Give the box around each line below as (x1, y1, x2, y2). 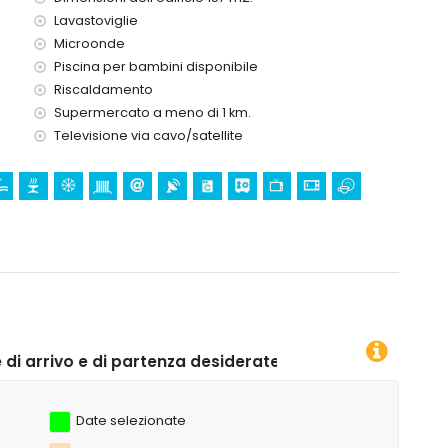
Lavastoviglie (54, 12, 138, 29)
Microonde (54, 35, 125, 52)
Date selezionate (76, 412, 186, 429)
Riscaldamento (54, 81, 153, 98)
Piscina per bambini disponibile (54, 58, 258, 75)
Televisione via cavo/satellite (54, 127, 243, 144)
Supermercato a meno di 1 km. (54, 104, 251, 121)
